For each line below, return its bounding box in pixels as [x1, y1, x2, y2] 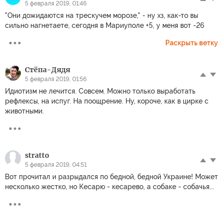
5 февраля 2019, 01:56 [25, 75, 87, 83]
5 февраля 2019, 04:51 [25, 161, 87, 168]
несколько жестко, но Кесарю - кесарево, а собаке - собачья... [5, 182, 214, 191]
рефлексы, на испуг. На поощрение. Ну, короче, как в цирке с [5, 97, 209, 105]
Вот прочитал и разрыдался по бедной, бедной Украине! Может [5, 172, 218, 181]
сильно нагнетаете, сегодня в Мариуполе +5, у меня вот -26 [5, 21, 204, 29]
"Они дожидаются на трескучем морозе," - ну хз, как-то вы [5, 11, 198, 19]
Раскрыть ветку [165, 38, 218, 47]
